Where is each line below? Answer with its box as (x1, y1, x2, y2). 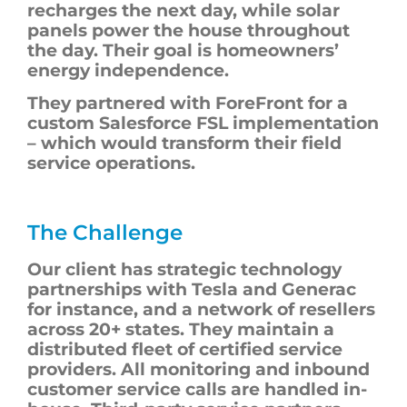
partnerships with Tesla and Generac (27, 279, 356, 301)
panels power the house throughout (27, 19, 350, 41)
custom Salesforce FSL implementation (27, 112, 379, 134)
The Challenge (27, 219, 183, 245)
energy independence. (27, 59, 229, 81)
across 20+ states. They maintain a (27, 319, 334, 341)
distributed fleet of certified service (27, 339, 342, 361)
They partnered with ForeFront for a (27, 92, 348, 114)
